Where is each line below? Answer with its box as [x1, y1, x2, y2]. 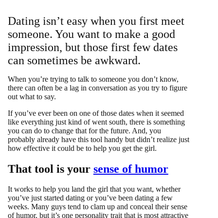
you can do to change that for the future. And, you [7, 126, 161, 135]
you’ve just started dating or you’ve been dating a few [7, 194, 173, 202]
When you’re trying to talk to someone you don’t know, [7, 74, 179, 83]
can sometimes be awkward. [7, 54, 141, 67]
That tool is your [7, 162, 93, 175]
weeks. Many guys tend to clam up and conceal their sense [7, 202, 187, 211]
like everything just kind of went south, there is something [7, 117, 185, 126]
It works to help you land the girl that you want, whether [7, 185, 181, 194]
